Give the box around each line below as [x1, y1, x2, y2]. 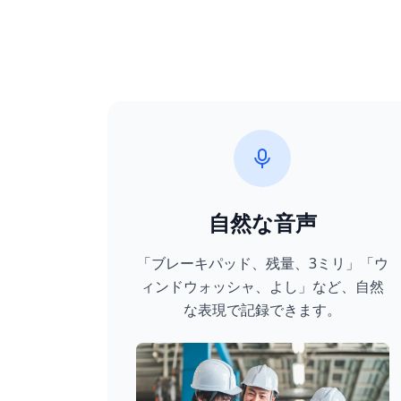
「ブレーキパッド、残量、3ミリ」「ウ [136, 253, 388, 273]
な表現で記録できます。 [183, 300, 342, 320]
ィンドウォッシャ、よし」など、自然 [141, 277, 385, 296]
